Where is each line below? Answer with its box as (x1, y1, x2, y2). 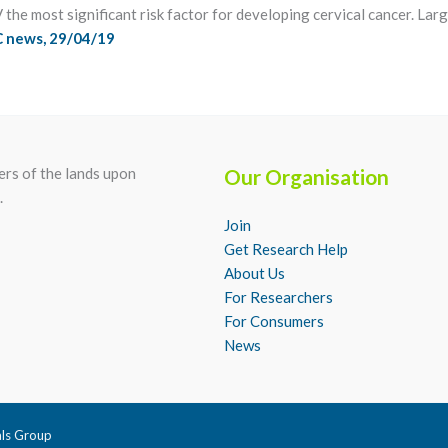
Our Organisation (224, 164, 389, 189)
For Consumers (224, 312, 324, 330)
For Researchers (224, 288, 333, 306)
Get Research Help (224, 240, 348, 258)
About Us (224, 264, 285, 282)
